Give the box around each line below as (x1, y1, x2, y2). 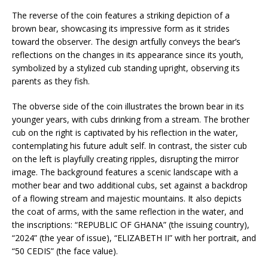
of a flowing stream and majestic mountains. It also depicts (12, 192, 242, 204)
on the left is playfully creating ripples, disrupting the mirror (12, 153, 239, 165)
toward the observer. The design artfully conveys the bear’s (12, 35, 240, 47)
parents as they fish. (12, 75, 90, 87)
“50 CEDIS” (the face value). (12, 245, 118, 257)
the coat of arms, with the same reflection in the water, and (12, 205, 243, 217)
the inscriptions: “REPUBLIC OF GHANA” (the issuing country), (12, 218, 249, 230)
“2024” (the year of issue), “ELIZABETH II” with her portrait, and (12, 232, 256, 243)
